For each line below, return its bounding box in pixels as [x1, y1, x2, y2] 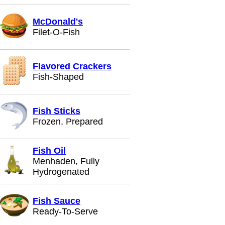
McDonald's [33, 17, 83, 27]
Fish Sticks [33, 106, 80, 116]
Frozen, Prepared [33, 117, 103, 127]
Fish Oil [33, 146, 66, 156]
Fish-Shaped [33, 72, 84, 82]
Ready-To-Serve [33, 206, 98, 216]
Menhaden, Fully [33, 156, 99, 166]
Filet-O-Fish [33, 27, 80, 37]
